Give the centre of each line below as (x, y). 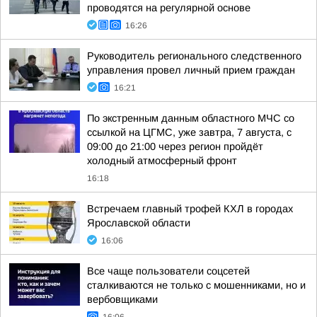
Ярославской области (139, 223)
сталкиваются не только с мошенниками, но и (196, 285)
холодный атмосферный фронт (162, 161)
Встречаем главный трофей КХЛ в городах (190, 209)
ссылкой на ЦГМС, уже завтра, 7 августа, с (189, 132)
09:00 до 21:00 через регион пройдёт (175, 146)
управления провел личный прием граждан (191, 70)
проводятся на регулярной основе (169, 8)
